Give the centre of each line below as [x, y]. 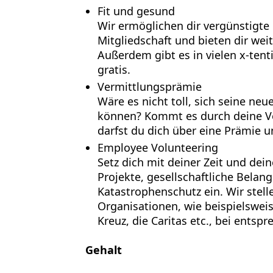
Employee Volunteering [158, 147]
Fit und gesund [136, 11]
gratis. [114, 69]
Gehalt [103, 250]
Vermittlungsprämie [149, 87]
